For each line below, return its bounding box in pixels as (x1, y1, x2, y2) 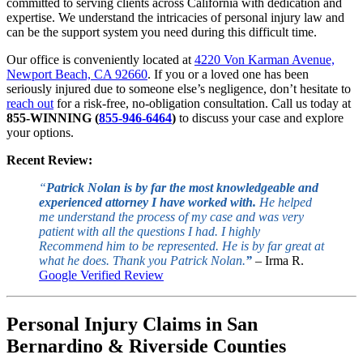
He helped (256, 195, 312, 210)
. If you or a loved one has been (147, 67, 309, 82)
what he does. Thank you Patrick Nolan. (39, 254, 246, 268)
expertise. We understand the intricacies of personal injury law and (6, 11, 344, 25)
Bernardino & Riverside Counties (6, 335, 286, 357)
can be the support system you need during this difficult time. (6, 25, 317, 40)
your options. (6, 126, 74, 140)
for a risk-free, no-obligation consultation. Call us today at (53, 96, 351, 111)
